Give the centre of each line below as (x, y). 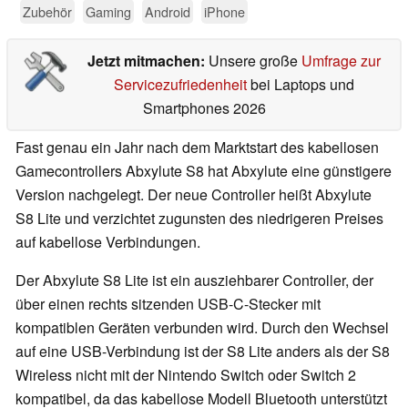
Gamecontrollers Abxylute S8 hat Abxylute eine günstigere (204, 171)
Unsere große (255, 61)
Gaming (108, 12)
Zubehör (47, 12)
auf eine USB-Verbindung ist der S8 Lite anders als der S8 (203, 352)
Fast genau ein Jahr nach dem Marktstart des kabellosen (197, 148)
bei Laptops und (300, 85)
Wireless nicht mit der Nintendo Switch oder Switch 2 (186, 375)
